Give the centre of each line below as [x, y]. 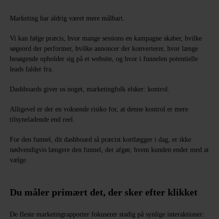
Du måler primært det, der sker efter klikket [104, 192]
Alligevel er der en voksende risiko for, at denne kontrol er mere [99, 109]
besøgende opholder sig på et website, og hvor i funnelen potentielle [104, 59]
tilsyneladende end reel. [42, 120]
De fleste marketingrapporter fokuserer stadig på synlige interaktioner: [107, 214]
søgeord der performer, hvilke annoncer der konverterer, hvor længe [104, 49]
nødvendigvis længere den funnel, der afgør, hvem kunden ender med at [109, 150]
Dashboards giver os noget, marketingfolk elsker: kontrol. [90, 89]
